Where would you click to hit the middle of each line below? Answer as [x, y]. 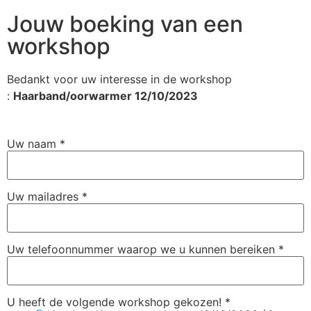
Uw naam [33, 144]
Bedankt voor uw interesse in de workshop [119, 79]
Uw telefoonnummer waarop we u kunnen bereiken [143, 250]
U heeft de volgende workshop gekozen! [116, 302]
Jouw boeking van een [125, 24]
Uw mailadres [44, 197]
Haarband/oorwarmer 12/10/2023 [106, 96]
